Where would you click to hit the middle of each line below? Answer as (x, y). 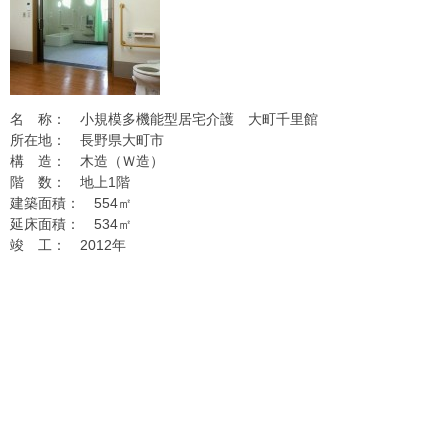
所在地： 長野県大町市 (87, 140)
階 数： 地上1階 (70, 182)
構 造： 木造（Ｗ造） (87, 161)
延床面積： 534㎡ (71, 224)
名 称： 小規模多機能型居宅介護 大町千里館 (164, 119)
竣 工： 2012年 (68, 245)
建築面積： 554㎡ (71, 203)
